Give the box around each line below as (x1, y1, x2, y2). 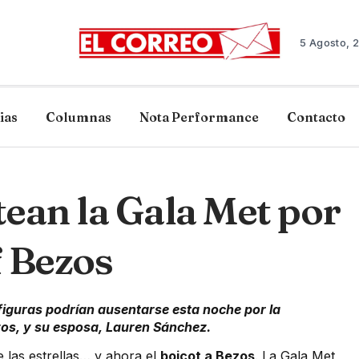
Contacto (287, 109, 345, 125)
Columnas (46, 109, 111, 125)
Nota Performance (139, 109, 259, 125)
